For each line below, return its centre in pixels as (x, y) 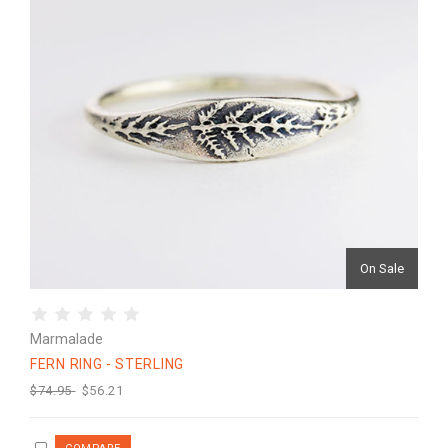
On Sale (382, 268)
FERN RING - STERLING (107, 364)
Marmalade (66, 339)
